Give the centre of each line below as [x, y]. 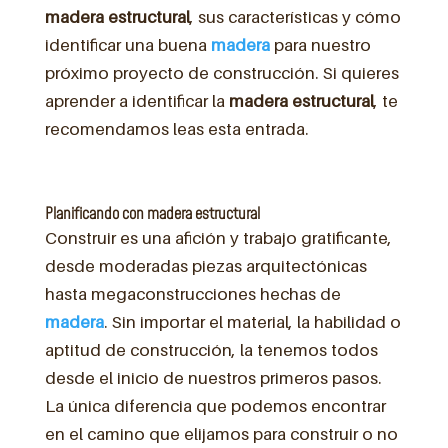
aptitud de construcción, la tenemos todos [211, 349]
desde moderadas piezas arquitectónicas [205, 265]
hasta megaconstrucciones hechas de [192, 293]
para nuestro [320, 44]
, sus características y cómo [295, 16]
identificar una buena [127, 44]
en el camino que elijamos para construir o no [221, 433]
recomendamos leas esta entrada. [176, 128]
